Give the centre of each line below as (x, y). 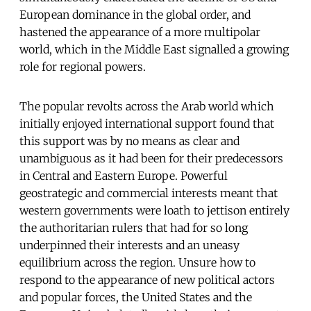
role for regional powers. (83, 66)
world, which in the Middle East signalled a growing (154, 49)
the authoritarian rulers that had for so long (134, 227)
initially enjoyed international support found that (147, 123)
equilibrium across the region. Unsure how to (137, 262)
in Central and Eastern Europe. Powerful (124, 175)
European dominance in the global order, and (135, 14)
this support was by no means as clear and (129, 141)
